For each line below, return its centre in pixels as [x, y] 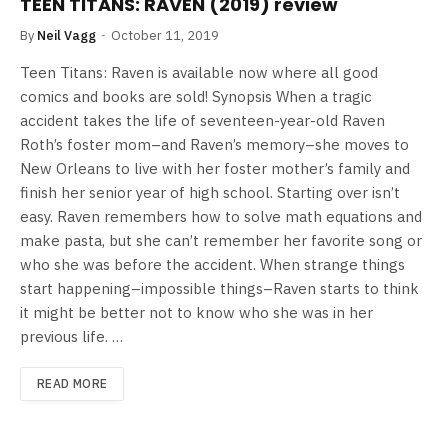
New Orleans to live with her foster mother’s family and [215, 169]
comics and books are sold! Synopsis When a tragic [196, 97]
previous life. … [71, 337]
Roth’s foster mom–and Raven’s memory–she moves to [214, 145]
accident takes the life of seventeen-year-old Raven [202, 121]
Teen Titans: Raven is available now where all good [199, 73]
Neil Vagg [66, 36]
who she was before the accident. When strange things [212, 265]
